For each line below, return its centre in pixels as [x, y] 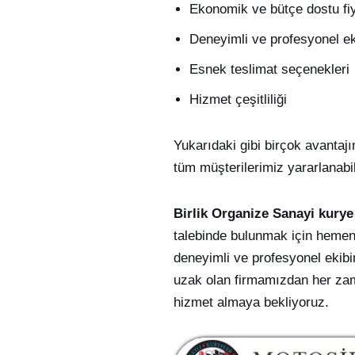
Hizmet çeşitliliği [238, 100]
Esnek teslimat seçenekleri [269, 70]
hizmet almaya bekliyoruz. [251, 303]
